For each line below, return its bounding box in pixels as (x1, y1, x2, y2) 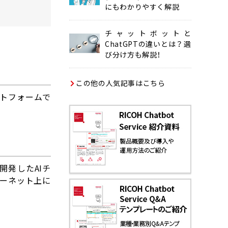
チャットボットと (105, 28, 191, 38)
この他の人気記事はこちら (76, 78, 165, 88)
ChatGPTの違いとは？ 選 (105, 39, 191, 49)
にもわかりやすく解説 (105, 2, 180, 12)
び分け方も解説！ (105, 49, 161, 60)
